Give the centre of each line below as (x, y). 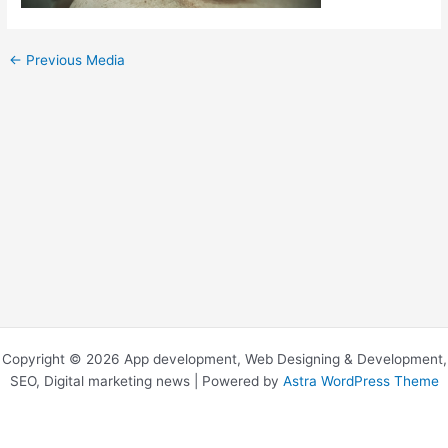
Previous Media (74, 60)
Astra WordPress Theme (360, 381)
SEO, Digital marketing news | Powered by (146, 381)
